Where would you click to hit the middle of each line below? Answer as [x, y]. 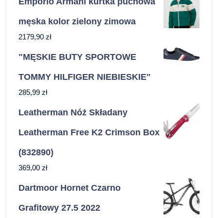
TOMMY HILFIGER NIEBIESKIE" [85, 77]
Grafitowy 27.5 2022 [59, 208]
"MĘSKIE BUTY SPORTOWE [77, 57]
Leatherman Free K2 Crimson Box [89, 133]
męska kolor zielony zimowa [77, 22]
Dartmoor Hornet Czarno [70, 188]
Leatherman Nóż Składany [73, 113]
